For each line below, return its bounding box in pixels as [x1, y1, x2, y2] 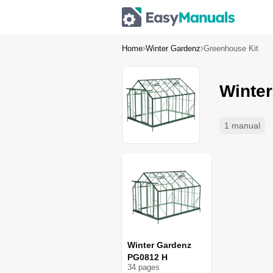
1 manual [224, 121, 260, 130]
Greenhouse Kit [204, 44, 258, 53]
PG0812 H [127, 252, 168, 262]
